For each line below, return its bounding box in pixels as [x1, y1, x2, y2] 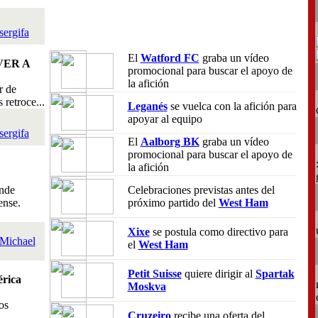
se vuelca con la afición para [167, 100, 297, 112]
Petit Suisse [127, 268, 182, 280]
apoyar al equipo [127, 113, 202, 125]
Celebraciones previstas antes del [127, 184, 275, 196]
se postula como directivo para [149, 226, 288, 238]
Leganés [127, 100, 168, 112]
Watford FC [140, 52, 199, 64]
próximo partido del [127, 197, 219, 209]
